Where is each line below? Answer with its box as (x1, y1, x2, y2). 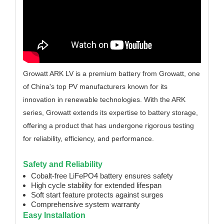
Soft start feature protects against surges (31, 190, 163, 199)
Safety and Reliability (23, 160, 102, 168)
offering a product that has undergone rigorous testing (23, 121, 194, 129)
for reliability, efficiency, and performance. (23, 134, 154, 142)
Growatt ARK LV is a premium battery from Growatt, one (23, 69, 200, 77)
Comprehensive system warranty (31, 200, 140, 208)
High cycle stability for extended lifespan (31, 181, 161, 189)
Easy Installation (23, 211, 85, 219)
